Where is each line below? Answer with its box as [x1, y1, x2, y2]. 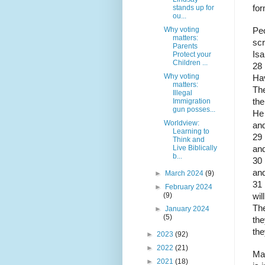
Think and [172, 135, 205, 144]
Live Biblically [172, 143, 217, 152]
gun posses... [172, 105, 215, 114]
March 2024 [165, 169, 206, 177]
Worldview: [163, 118, 199, 127]
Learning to [172, 127, 209, 135]
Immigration [172, 96, 211, 105]
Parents [172, 41, 198, 50]
